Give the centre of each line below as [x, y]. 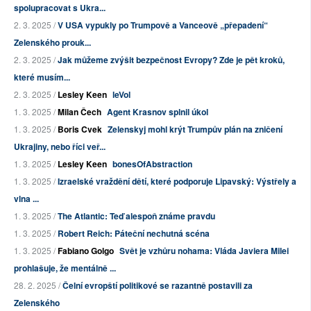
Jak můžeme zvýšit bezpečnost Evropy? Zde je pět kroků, [171, 60]
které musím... [42, 77]
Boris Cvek [80, 129]
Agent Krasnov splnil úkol [158, 112]
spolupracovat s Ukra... [60, 8]
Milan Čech [79, 112]
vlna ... [26, 199]
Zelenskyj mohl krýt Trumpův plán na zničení [195, 129]
